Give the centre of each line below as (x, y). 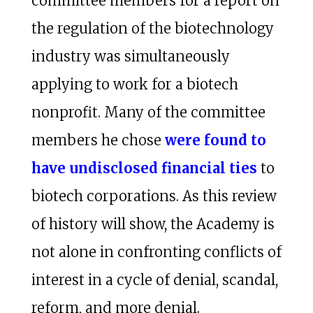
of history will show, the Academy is (153, 224)
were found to (215, 140)
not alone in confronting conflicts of (156, 252)
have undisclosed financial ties (144, 168)
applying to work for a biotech (134, 84)
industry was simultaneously (130, 56)
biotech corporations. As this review (154, 196)
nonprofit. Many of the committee (148, 112)
